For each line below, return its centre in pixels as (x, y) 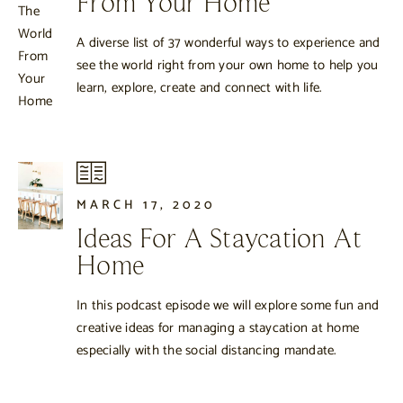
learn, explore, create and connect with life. (200, 88)
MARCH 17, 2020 (146, 206)
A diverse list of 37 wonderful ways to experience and (228, 43)
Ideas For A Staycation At (219, 240)
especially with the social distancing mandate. (207, 350)
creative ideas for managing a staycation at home (218, 327)
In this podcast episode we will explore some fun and (228, 305)
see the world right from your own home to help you (228, 66)
